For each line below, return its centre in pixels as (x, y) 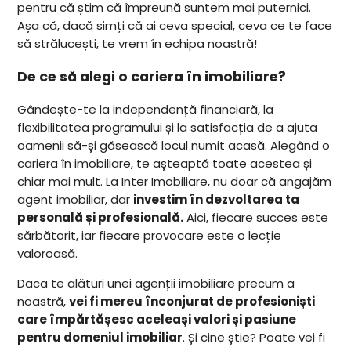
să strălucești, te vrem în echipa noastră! (138, 43)
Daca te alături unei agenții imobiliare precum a (156, 284)
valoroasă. (48, 254)
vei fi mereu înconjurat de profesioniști (192, 302)
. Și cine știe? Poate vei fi (254, 338)
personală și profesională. (101, 218)
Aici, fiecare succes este (256, 218)
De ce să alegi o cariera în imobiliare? (152, 76)
